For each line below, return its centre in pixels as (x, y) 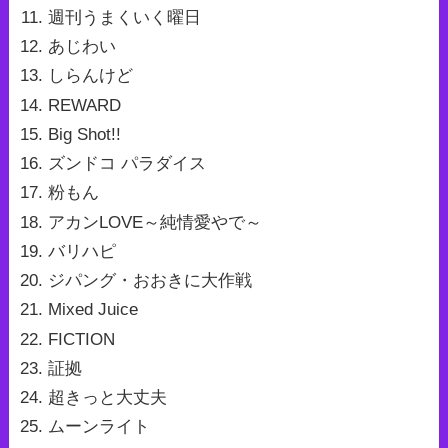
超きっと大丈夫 (107, 398)
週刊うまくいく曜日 (124, 17)
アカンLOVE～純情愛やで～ (154, 222)
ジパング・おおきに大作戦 (149, 281)
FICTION (81, 339)
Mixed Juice (92, 310)
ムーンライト (98, 427)
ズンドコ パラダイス (126, 164)
